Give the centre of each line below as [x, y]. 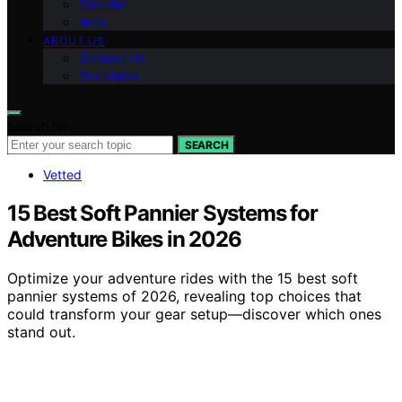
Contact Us [112, 57]
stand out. [41, 332]
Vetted [62, 174]
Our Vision [109, 75]
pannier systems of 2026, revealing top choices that [184, 297]
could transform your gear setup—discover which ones [194, 315]
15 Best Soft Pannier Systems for [162, 213]
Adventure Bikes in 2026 [124, 239]
